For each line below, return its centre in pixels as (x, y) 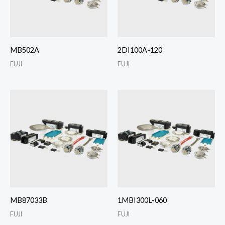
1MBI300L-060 (142, 200)
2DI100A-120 (140, 50)
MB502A (25, 50)
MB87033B (29, 200)
